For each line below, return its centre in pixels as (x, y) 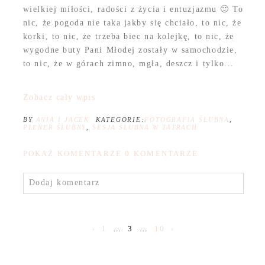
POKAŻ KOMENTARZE (74, 154)
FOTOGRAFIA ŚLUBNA (187, 120)
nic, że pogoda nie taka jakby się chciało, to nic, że (132, 23)
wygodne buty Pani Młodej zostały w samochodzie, (130, 50)
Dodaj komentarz (64, 183)
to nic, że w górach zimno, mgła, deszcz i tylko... (128, 64)
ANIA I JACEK (62, 120)
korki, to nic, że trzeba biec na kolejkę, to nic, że (128, 37)
